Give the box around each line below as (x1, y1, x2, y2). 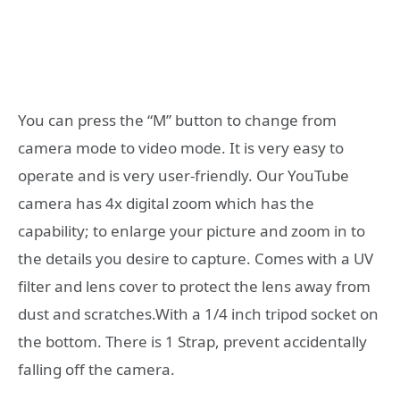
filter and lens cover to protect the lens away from (18, 275, 371, 296)
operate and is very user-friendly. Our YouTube (18, 164, 349, 186)
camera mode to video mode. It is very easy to (18, 137, 344, 158)
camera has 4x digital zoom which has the (18, 192, 314, 213)
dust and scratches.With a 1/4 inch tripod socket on (18, 303, 379, 324)
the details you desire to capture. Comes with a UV (18, 247, 373, 269)
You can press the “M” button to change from (18, 109, 337, 130)
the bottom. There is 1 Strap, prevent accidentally (18, 330, 367, 352)
